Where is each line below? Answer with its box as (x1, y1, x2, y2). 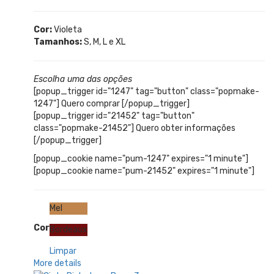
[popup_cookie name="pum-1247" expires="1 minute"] (34, 154, 248, 165)
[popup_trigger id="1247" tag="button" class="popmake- (34, 86, 259, 97)
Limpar (50, 246, 76, 257)
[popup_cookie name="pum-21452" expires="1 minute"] (34, 166, 254, 177)
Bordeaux (50, 224, 87, 235)
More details (34, 258, 81, 269)
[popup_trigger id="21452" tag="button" (34, 111, 194, 122)
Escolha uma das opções (34, 74, 132, 85)
